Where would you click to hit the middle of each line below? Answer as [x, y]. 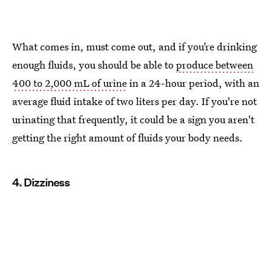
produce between [215, 64]
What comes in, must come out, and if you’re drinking [134, 46]
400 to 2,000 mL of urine [70, 83]
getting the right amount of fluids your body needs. [127, 137]
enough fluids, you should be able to [94, 64]
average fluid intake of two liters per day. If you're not [134, 101]
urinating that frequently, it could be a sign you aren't [133, 119]
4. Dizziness [41, 182]
